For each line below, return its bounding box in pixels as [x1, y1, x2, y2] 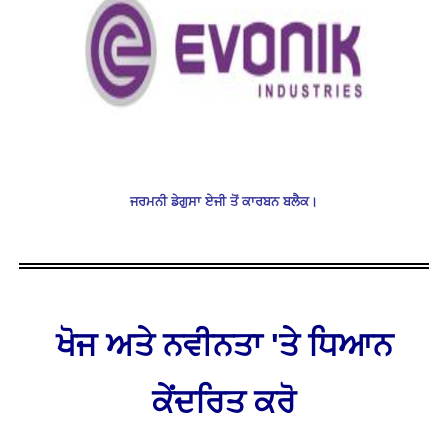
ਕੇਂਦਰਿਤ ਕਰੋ [152, 384, 296, 421]
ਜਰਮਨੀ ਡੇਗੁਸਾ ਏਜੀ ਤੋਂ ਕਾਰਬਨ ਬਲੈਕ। [130, 194, 318, 210]
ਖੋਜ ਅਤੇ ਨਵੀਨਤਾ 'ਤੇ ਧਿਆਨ [55, 327, 393, 364]
